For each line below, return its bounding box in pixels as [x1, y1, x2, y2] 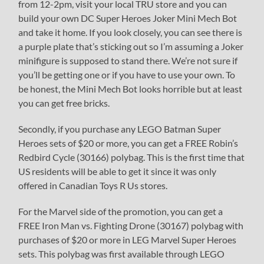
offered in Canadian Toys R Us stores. [18, 180, 168, 192]
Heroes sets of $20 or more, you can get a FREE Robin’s [18, 137, 239, 149]
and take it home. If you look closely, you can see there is [18, 27, 243, 38]
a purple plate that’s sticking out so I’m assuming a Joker [18, 41, 244, 52]
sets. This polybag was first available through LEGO [18, 248, 225, 260]
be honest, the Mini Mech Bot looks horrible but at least [18, 83, 243, 95]
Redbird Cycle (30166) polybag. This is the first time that [18, 151, 245, 163]
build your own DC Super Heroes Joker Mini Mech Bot [18, 12, 237, 24]
